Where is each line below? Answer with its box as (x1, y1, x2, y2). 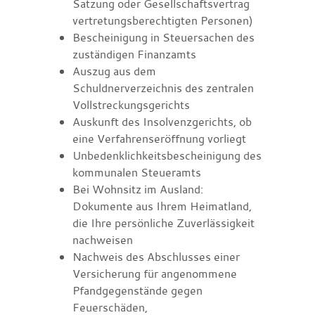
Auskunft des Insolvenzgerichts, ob (72, 113, 252, 129)
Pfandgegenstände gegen (72, 282, 202, 298)
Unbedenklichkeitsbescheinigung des (72, 147, 262, 163)
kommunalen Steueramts (72, 164, 201, 180)
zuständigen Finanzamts (72, 46, 196, 62)
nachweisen (72, 231, 133, 247)
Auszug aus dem (72, 63, 156, 79)
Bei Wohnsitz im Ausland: (72, 181, 203, 197)
